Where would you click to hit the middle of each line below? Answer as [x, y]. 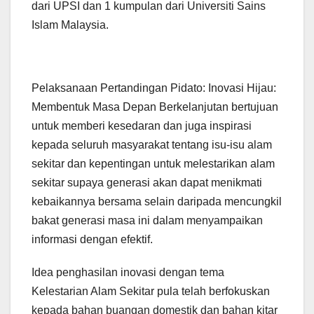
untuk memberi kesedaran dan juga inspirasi [142, 126]
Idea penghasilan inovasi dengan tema [128, 273]
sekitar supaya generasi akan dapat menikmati [147, 183]
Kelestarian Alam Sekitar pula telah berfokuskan [151, 292]
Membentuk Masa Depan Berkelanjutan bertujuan [155, 107]
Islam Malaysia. [70, 25]
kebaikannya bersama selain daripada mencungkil [157, 202]
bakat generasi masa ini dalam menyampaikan [147, 221]
